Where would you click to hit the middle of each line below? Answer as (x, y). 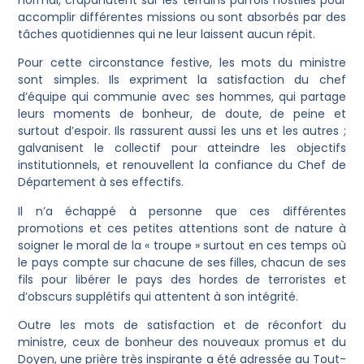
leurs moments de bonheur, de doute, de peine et (182, 114)
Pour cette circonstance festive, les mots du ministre (182, 63)
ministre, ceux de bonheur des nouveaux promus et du (182, 342)
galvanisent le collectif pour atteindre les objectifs (182, 148)
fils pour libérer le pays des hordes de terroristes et (182, 279)
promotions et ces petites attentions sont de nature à (182, 228)
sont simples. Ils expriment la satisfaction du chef (182, 80)
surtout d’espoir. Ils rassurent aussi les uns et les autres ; (182, 131)
